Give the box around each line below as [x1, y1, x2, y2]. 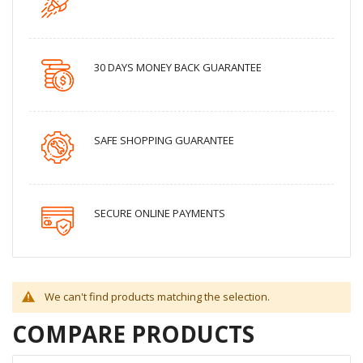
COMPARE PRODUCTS [12, 318, 254, 350]
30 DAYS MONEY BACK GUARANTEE [94, 59, 262, 75]
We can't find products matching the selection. [45, 289, 270, 305]
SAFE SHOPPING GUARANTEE [94, 132, 234, 147]
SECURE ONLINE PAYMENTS [94, 205, 225, 220]
